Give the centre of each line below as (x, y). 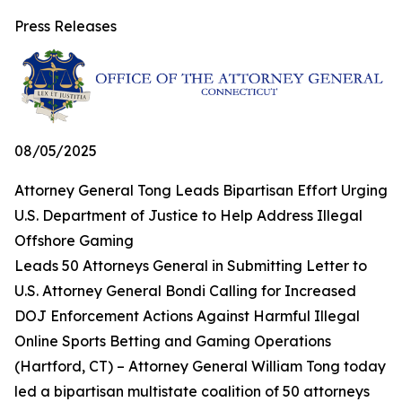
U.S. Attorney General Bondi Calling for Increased (185, 290)
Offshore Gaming (74, 240)
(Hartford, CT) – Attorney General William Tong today (200, 366)
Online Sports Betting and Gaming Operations (173, 341)
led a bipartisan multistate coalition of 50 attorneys (192, 391)
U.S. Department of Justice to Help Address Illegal (188, 215)
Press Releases (66, 26)
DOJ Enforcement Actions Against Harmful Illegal (187, 315)
